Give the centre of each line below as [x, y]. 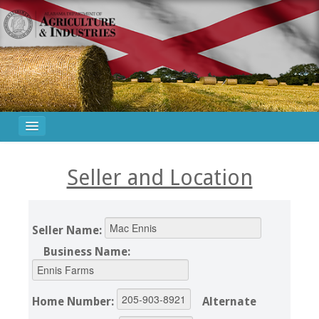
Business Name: [87, 252]
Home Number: [74, 302]
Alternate [229, 302]
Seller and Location [159, 177]
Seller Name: [68, 231]
